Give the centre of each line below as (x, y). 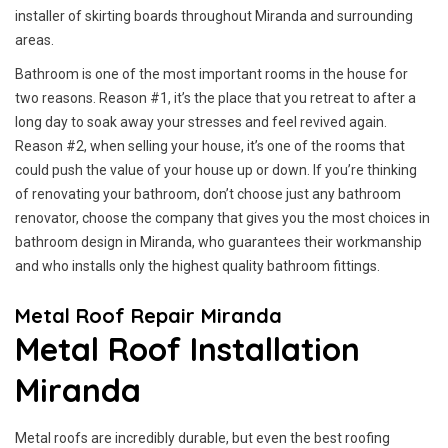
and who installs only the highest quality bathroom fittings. (197, 266)
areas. (34, 40)
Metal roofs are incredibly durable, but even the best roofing (202, 438)
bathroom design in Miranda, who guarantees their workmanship (218, 242)
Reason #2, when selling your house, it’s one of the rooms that (210, 146)
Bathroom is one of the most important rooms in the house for (211, 74)
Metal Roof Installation (187, 349)
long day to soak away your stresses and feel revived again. (201, 122)
